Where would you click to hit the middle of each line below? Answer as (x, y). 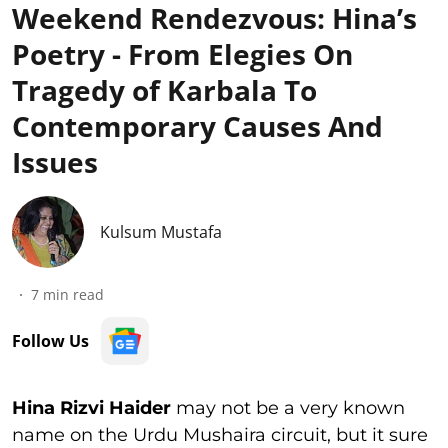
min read (73, 294)
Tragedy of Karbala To (164, 90)
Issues (55, 162)
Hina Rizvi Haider (91, 408)
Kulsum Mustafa (161, 232)
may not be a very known (288, 408)
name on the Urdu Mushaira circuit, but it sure (220, 435)
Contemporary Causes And (197, 126)
